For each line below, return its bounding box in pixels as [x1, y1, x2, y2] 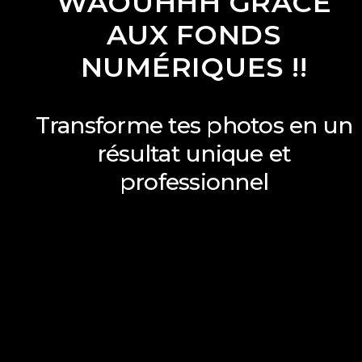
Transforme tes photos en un [35, 112, 353, 140]
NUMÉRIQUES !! [80, 50, 308, 85]
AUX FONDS [107, 18, 281, 53]
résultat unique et [96, 140, 292, 168]
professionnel [119, 168, 269, 196]
